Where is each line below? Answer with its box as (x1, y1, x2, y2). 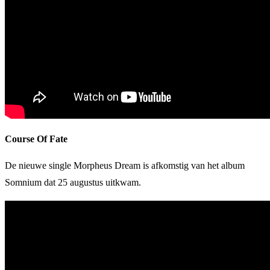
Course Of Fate (5, 133, 67, 144)
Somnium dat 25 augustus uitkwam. (5, 177, 141, 187)
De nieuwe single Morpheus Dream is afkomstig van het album (5, 160, 245, 171)
